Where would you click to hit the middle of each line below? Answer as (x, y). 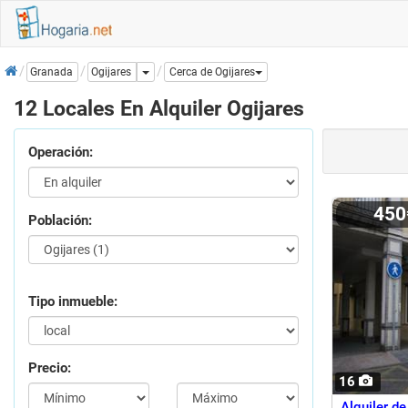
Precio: (50, 368)
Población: (60, 220)
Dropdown (174, 71)
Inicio (21, 66)
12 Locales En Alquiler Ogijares (159, 108)
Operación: (61, 152)
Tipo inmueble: (73, 301)
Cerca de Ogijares (212, 72)
